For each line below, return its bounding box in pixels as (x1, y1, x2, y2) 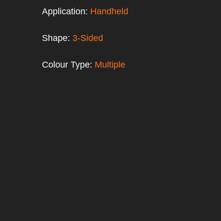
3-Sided (73, 33, 103, 43)
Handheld (90, 6, 128, 16)
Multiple (95, 59, 125, 70)
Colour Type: (42, 59, 95, 70)
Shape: (42, 33, 73, 43)
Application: (42, 6, 90, 16)
